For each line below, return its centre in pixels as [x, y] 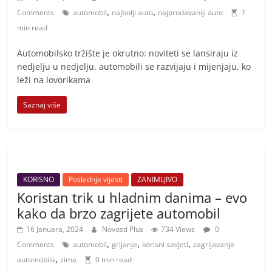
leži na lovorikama [54, 80]
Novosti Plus [124, 229]
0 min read [114, 259]
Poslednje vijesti [96, 179]
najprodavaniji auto [191, 12]
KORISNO [39, 179]
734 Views [178, 229]
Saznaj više [42, 104]
